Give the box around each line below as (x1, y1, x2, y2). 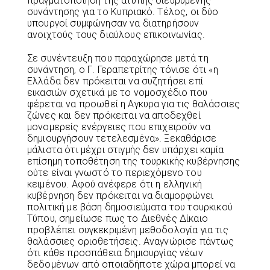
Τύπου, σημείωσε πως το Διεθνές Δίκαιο (27, 213, 208, 225)
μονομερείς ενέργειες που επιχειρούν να (27, 121, 211, 133)
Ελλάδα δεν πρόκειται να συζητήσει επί (27, 75, 203, 87)
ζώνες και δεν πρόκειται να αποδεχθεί (27, 110, 201, 122)
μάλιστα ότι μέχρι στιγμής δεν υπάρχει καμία (27, 144, 224, 156)
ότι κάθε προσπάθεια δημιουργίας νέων (27, 247, 203, 259)
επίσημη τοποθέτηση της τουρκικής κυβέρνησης (27, 155, 240, 168)
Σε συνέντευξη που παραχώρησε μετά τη (27, 52, 209, 64)
